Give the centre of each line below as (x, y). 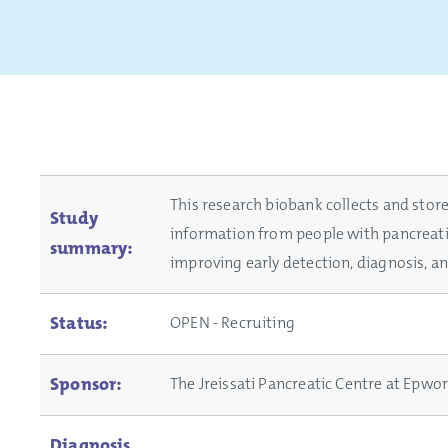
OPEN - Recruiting (233, 323)
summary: (92, 248)
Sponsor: (86, 384)
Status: (79, 323)
